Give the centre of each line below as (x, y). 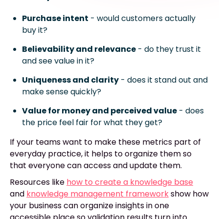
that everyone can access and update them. (96, 166)
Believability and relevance (79, 49)
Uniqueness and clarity (70, 80)
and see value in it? (58, 61)
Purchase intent (55, 19)
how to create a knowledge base (130, 182)
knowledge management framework (98, 194)
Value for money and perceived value (99, 111)
